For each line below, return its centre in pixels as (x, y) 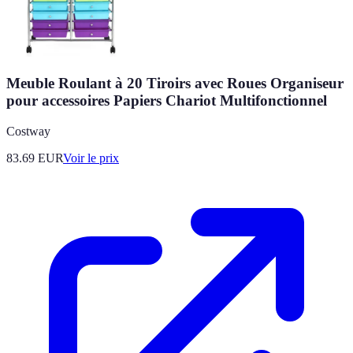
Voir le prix (91, 158)
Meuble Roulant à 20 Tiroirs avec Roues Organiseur (175, 84)
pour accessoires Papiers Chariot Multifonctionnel (167, 101)
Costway (28, 131)
